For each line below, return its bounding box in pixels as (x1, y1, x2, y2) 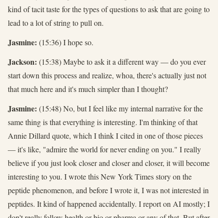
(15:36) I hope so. (37, 36, 93, 47)
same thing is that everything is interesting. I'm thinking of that (8, 116, 198, 127)
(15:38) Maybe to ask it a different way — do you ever (37, 56, 206, 67)
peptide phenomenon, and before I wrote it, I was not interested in (8, 184, 209, 195)
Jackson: (8, 55, 37, 67)
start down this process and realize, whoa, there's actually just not (8, 70, 206, 80)
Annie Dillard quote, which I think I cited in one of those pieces (8, 130, 203, 141)
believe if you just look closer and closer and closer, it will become (8, 157, 210, 168)
